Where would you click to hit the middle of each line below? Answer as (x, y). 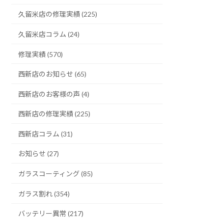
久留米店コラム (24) (49, 34)
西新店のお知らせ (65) (53, 74)
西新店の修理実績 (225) (55, 114)
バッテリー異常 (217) (51, 214)
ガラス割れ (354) (44, 193)
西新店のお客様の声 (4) (54, 94)
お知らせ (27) (39, 154)
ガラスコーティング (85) (56, 173)
